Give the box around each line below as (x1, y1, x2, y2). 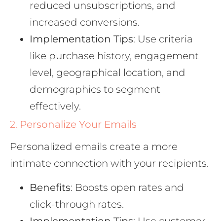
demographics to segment (30, 83, 160, 96)
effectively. (30, 100, 81, 112)
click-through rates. (30, 198, 124, 210)
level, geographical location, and (30, 67, 185, 79)
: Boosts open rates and (71, 181, 184, 193)
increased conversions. (30, 16, 140, 29)
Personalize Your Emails (20, 118, 137, 131)
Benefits (30, 181, 71, 193)
